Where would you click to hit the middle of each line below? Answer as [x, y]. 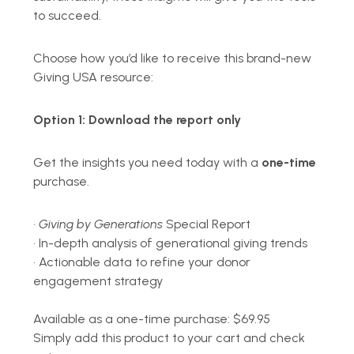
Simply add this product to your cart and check [169, 337]
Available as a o [79, 318]
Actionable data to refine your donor [145, 262]
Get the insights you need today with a [148, 162]
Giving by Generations [101, 224]
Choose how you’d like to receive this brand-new [173, 58]
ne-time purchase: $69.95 [197, 318]
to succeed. [68, 15]
